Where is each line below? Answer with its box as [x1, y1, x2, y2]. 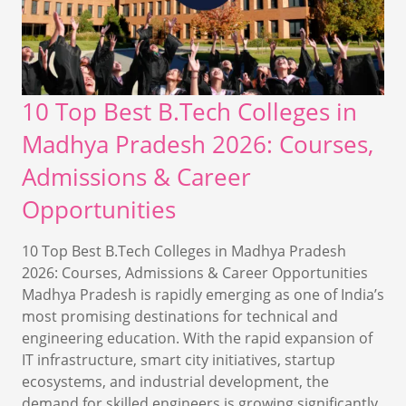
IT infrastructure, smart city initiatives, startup [22, 349, 335, 370]
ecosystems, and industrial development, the [22, 371, 329, 391]
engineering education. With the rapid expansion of [22, 327, 372, 348]
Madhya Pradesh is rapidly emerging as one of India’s [22, 284, 384, 304]
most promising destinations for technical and [22, 305, 338, 326]
